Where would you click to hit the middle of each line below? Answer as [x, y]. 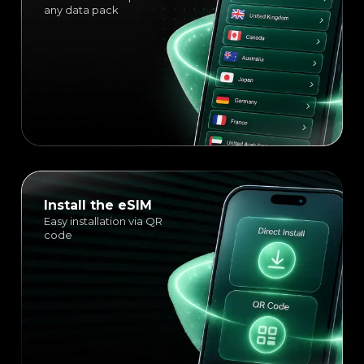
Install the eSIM [98, 206]
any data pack [81, 10]
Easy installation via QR [103, 221]
